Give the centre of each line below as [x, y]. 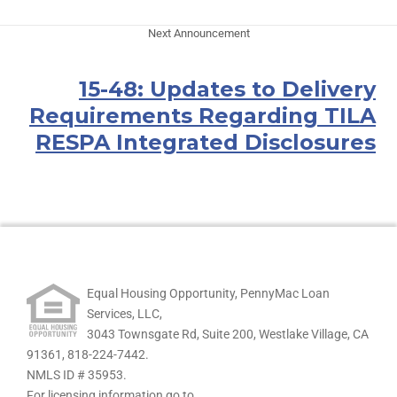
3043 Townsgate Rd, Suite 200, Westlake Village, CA [228, 335]
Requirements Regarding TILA [202, 116]
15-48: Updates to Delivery [227, 90]
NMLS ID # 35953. [77, 375]
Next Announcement [198, 34]
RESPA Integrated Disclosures [206, 143]
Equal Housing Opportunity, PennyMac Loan [208, 294]
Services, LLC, [125, 314]
